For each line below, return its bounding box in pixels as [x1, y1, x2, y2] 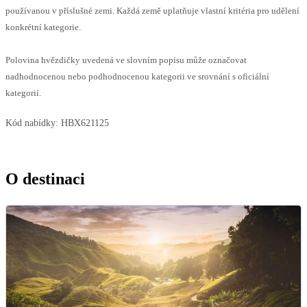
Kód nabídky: [5, 117, 58, 128]
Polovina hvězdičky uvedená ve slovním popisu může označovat [5, 54, 247, 65]
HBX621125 [61, 117, 109, 128]
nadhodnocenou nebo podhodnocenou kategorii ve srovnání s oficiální [5, 71, 269, 82]
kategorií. [5, 87, 41, 98]
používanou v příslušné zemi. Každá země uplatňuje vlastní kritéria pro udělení [5, 5, 299, 16]
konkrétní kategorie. [5, 21, 81, 32]
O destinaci [5, 169, 85, 188]
